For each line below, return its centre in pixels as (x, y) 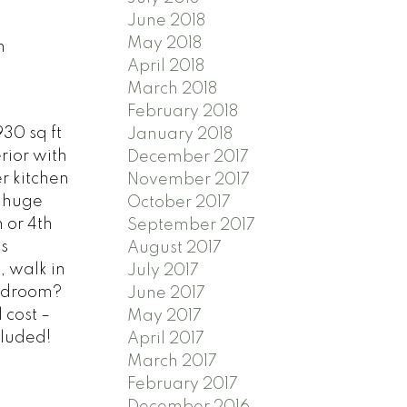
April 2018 (166, 66)
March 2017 (173, 361)
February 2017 (183, 384)
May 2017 (165, 316)
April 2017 (166, 338)
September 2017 (192, 225)
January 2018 (180, 134)
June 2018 (167, 20)
